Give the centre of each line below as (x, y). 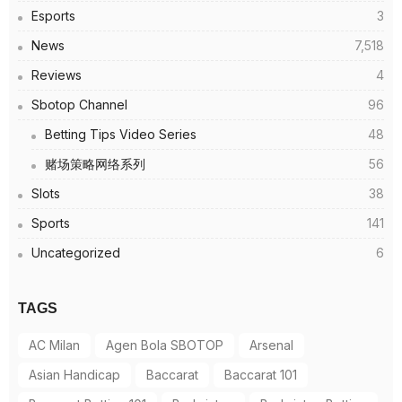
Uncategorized (76, 253)
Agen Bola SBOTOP (165, 345)
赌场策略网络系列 (95, 164)
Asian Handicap (74, 375)
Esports (53, 16)
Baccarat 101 (261, 375)
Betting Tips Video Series (121, 135)
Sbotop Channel (79, 105)
